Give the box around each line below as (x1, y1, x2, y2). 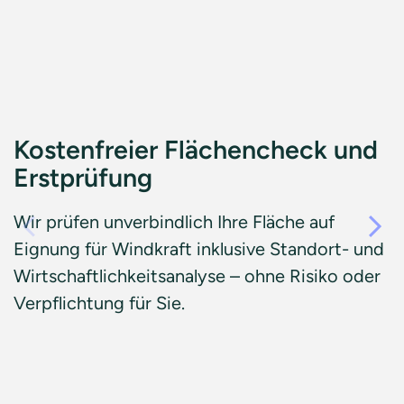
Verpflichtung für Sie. (14, 292, 185, 314)
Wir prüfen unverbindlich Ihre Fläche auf (14, 211, 335, 233)
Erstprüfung (14, 162, 152, 193)
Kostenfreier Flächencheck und (14, 134, 378, 165)
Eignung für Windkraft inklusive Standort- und (14, 238, 384, 260)
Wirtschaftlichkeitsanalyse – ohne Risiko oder (14, 265, 381, 287)
